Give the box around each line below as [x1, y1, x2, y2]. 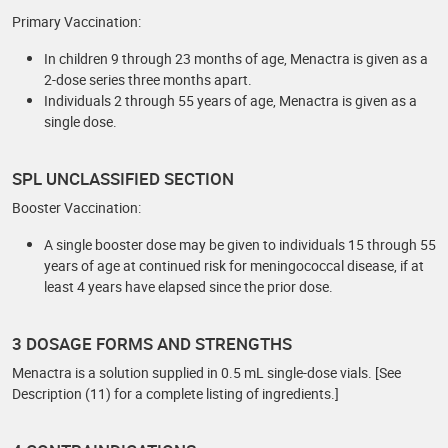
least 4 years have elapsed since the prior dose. [44, 277, 333, 296]
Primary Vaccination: [12, 12, 141, 31]
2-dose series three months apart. [44, 70, 252, 89]
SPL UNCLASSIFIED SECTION [12, 167, 234, 190]
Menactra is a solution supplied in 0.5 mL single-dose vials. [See [12, 363, 401, 382]
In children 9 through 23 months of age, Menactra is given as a [44, 49, 428, 68]
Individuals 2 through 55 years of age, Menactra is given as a [44, 91, 417, 110]
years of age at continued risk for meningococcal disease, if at [44, 256, 424, 275]
